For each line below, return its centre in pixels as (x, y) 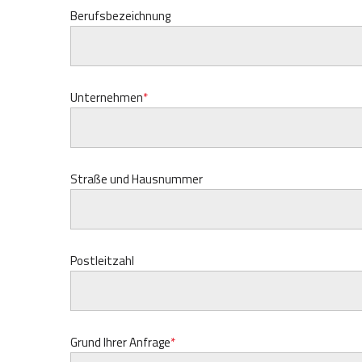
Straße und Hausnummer (137, 179)
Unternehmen (107, 97)
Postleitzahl (102, 261)
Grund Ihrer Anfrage (120, 342)
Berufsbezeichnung (120, 16)
